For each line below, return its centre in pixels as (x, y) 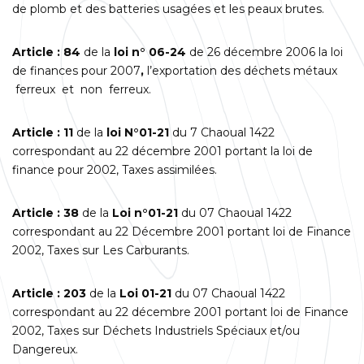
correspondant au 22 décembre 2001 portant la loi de (162, 151)
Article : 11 (44, 132)
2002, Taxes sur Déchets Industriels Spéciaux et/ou (156, 330)
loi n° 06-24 (148, 52)
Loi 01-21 (144, 293)
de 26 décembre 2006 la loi (264, 52)
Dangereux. (45, 349)
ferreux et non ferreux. (82, 89)
